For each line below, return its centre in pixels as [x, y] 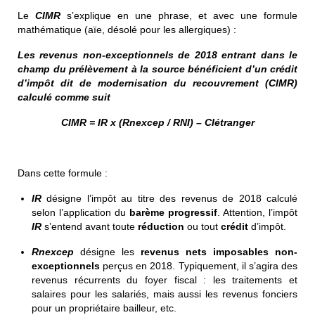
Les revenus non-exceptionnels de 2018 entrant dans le [157, 54]
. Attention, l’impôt [257, 212]
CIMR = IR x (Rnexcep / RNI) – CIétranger [157, 122]
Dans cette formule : [63, 173]
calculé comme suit [64, 97]
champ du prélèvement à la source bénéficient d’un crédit [157, 69]
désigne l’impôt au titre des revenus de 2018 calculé [169, 198]
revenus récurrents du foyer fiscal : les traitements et [165, 279]
